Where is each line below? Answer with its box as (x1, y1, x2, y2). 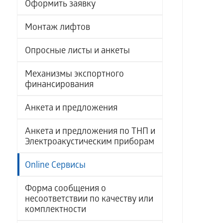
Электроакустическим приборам (24, 137, 154, 148)
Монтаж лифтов (24, 23, 90, 33)
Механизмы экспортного (24, 70, 124, 80)
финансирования (24, 80, 94, 91)
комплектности (24, 205, 86, 216)
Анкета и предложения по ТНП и (24, 127, 155, 137)
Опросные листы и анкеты (24, 46, 130, 57)
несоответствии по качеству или (24, 195, 153, 205)
